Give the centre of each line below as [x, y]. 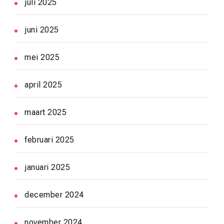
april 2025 [43, 84]
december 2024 [54, 194]
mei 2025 [42, 57]
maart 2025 [45, 112]
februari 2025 [49, 139]
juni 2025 [42, 29]
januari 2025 [47, 167]
